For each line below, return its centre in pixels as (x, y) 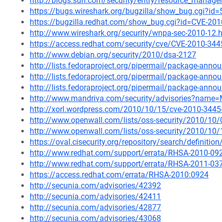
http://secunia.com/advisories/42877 (95, 207)
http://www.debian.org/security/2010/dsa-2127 (113, 55)
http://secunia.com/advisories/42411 (95, 196)
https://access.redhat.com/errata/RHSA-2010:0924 (119, 175)
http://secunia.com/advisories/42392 (95, 186)
